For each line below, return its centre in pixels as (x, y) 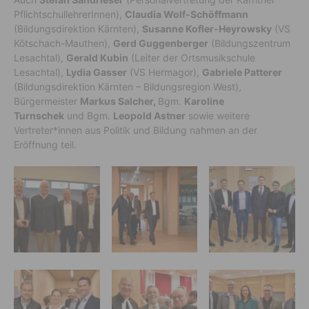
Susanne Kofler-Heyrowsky (207, 29)
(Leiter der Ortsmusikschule (192, 58)
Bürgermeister (47, 101)
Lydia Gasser (97, 72)
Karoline (204, 101)
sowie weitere (218, 116)
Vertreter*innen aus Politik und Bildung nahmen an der (136, 130)
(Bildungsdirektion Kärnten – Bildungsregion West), (128, 87)
